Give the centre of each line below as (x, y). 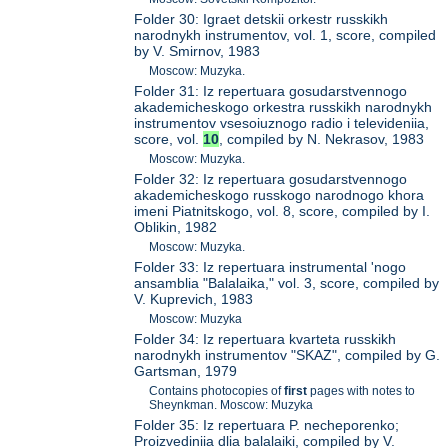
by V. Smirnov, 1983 (197, 51)
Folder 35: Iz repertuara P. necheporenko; (267, 425)
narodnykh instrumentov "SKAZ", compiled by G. (287, 355)
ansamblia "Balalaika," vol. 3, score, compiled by (287, 283)
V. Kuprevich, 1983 (194, 299)
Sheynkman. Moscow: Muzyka (231, 405)
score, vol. (169, 139)
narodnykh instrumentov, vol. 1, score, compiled (285, 35)
